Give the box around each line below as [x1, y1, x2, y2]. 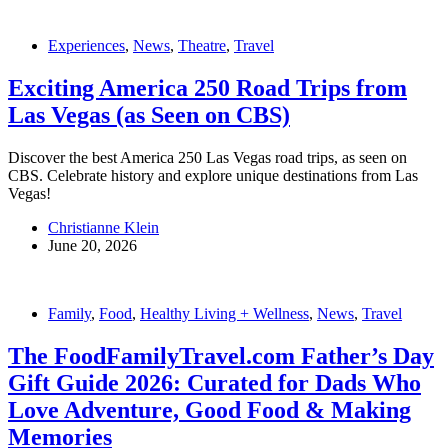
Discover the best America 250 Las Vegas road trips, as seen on [8, 149, 407, 167]
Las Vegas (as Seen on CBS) [8, 102, 290, 129]
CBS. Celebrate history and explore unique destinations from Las [8, 167, 418, 185]
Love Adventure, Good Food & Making [8, 397, 411, 424]
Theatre [178, 37, 226, 55]
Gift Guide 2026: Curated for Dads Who [8, 370, 421, 397]
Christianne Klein [48, 219, 159, 237]
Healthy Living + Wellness [140, 305, 309, 323]
